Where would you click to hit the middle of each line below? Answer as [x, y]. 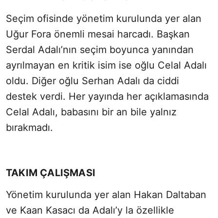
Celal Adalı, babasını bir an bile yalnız [91, 112]
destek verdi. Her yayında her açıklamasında [107, 97]
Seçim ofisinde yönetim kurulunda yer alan [104, 19]
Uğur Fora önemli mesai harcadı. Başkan [98, 34]
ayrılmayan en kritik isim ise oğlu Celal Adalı [106, 65]
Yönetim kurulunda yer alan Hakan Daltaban [106, 195]
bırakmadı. [29, 128]
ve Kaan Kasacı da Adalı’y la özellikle [90, 210]
